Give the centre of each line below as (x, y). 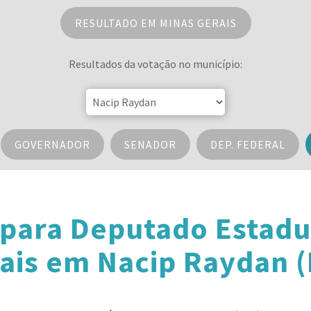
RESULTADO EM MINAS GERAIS (155, 23)
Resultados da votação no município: (155, 64)
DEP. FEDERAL (247, 144)
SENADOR (150, 144)
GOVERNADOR (52, 144)
